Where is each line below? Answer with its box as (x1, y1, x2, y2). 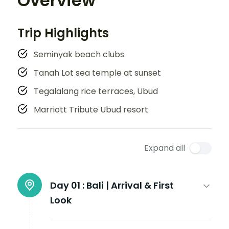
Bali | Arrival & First (86, 178, 174, 192)
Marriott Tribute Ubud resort (34, 103, 148, 116)
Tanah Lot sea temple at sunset (34, 66, 161, 79)
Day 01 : (50, 178, 84, 192)
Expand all (144, 142, 185, 154)
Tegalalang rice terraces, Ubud (34, 85, 158, 97)
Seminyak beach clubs (34, 48, 124, 60)
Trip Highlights (17, 24, 109, 41)
